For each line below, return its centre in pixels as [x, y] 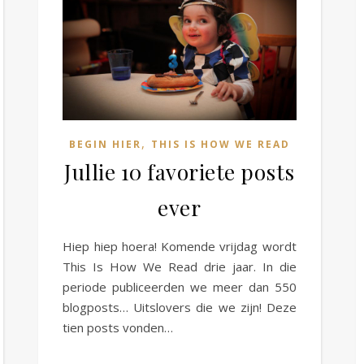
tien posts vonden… [118, 327]
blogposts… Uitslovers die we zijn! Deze [180, 307]
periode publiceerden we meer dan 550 [180, 286]
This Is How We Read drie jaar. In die [180, 266]
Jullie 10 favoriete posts [180, 171]
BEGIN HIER [105, 144]
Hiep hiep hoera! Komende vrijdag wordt [180, 246]
